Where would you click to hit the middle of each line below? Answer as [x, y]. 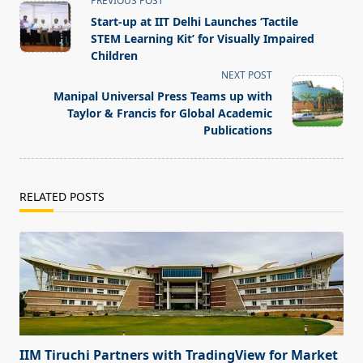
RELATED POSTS [62, 197]
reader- [41, 77]
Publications [238, 130]
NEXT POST [247, 75]
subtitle [42, 38]
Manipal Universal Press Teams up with [163, 96]
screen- [41, 57]
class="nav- [53, 18]
